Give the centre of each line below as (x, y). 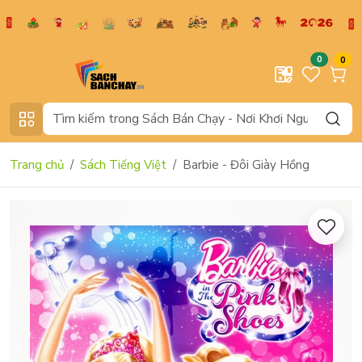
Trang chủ (37, 164)
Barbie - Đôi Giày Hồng (246, 164)
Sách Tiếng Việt (123, 164)
